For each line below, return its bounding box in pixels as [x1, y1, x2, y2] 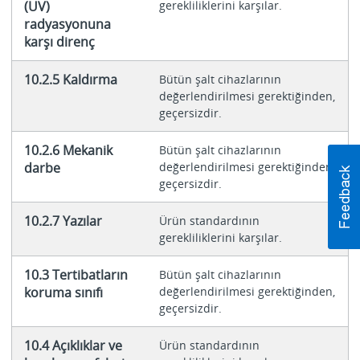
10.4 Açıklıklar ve [23, 336, 122, 354]
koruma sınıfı [23, 283, 103, 301]
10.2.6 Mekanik [23, 141, 112, 159]
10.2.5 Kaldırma [23, 70, 117, 88]
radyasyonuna [23, 14, 111, 33]
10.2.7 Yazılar [23, 211, 102, 230]
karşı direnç [23, 32, 95, 51]
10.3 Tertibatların [23, 265, 128, 284]
